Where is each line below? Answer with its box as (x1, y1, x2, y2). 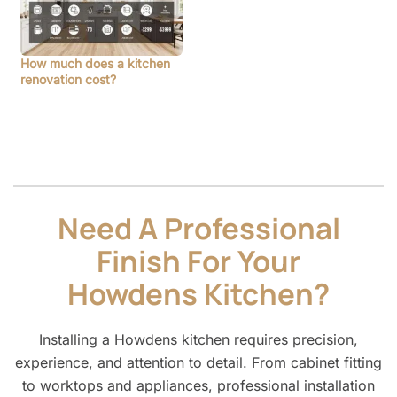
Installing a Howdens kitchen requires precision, (39, 330, 358, 348)
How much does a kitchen (20, 56, 170, 72)
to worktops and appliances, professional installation (22, 376, 375, 394)
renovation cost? (20, 72, 116, 88)
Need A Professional (57, 207, 340, 248)
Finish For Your (97, 240, 300, 281)
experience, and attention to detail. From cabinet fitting (15, 353, 382, 371)
